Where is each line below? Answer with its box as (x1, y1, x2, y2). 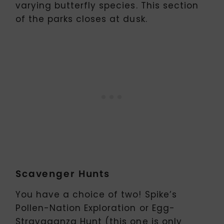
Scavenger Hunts (15, 166, 110, 180)
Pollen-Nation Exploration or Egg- (15, 202, 175, 214)
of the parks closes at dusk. (15, 12, 147, 25)
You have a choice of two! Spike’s (15, 188, 177, 201)
